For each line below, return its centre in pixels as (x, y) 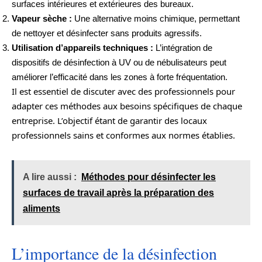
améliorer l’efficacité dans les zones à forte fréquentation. (120, 77)
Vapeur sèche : (42, 18)
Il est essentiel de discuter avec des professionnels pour (123, 91)
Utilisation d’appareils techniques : (82, 47)
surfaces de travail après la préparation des (118, 192)
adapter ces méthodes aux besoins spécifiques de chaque (127, 106)
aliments (42, 208)
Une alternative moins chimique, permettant (156, 18)
